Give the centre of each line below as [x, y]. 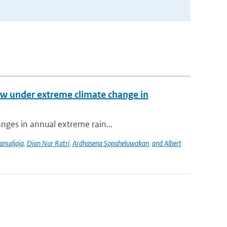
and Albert [166, 143]
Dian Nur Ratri [48, 143]
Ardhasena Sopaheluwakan [110, 143]
